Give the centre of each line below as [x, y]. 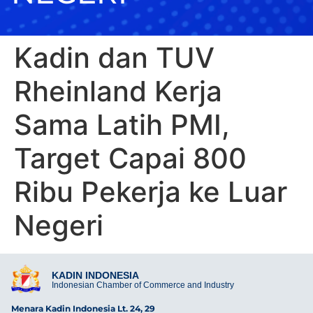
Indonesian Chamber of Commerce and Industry [143, 285]
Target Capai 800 [130, 159]
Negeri [59, 226]
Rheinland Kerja [118, 92]
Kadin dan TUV [114, 58]
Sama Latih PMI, [122, 125]
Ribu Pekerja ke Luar [151, 192]
